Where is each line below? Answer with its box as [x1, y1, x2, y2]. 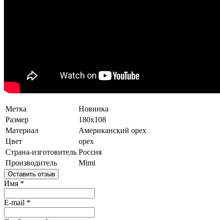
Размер [5, 115, 28, 124]
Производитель [5, 158, 57, 167]
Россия [79, 147, 102, 156]
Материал [5, 126, 38, 135]
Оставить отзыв [8, 170, 55, 178]
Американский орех [79, 126, 146, 135]
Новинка [79, 104, 109, 113]
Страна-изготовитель [5, 147, 77, 156]
